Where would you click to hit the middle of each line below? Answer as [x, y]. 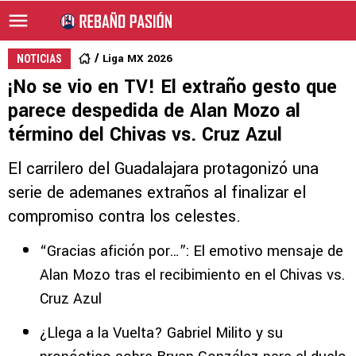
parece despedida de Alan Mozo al [154, 111]
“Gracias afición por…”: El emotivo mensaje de [192, 251]
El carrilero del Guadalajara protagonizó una [163, 169]
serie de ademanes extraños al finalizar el [157, 193]
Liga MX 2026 [137, 58]
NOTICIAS [39, 59]
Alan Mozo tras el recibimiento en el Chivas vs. [192, 275]
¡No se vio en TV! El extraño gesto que [172, 87]
